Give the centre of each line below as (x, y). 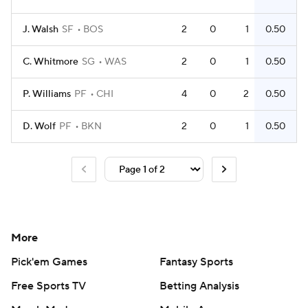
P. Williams (47, 94)
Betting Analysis (199, 286)
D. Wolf (39, 126)
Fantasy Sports (196, 262)
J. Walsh (41, 30)
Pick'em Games (49, 262)
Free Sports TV (48, 286)
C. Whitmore (51, 62)
